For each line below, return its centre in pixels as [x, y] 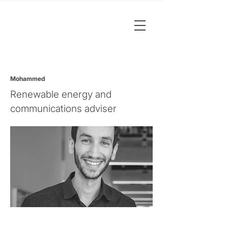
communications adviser [63, 109]
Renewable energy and [61, 94]
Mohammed [27, 79]
